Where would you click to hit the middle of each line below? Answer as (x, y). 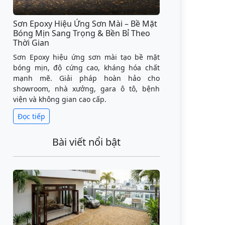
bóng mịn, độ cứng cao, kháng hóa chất (86, 67)
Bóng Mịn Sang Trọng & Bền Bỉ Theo (82, 33)
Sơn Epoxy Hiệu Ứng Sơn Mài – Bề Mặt (85, 23)
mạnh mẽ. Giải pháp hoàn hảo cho (86, 78)
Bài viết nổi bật (86, 142)
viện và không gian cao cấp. (60, 99)
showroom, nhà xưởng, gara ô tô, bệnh (86, 88)
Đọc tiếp (31, 116)
